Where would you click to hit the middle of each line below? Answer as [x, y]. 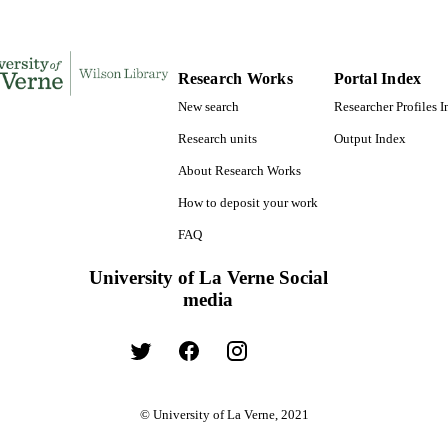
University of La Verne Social [208, 278]
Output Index [369, 139]
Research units [217, 139]
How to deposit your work [247, 203]
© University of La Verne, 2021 [224, 415]
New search [208, 107]
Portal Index [377, 78]
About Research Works [239, 171]
